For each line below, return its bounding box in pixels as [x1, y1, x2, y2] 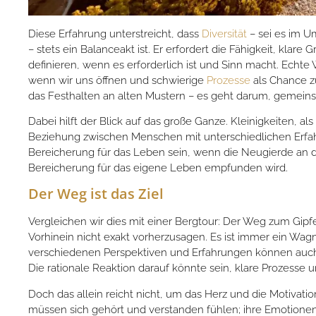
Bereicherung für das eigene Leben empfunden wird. [28, 161, 288, 174]
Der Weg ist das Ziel [28, 184, 164, 204]
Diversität [202, 27, 247, 40]
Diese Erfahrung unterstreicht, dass [28, 27, 202, 40]
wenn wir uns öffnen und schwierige [28, 73, 207, 87]
